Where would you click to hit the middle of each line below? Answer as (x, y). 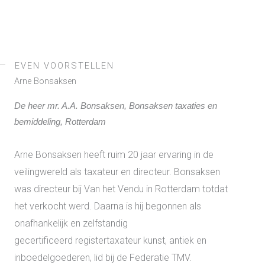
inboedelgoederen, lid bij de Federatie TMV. (104, 257)
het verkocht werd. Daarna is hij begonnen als (108, 206)
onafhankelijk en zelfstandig (71, 223)
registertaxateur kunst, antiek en (141, 240)
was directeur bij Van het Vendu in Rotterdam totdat (121, 189)
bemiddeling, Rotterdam (60, 122)
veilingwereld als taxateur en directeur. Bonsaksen (117, 172)
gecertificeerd (45, 240)
